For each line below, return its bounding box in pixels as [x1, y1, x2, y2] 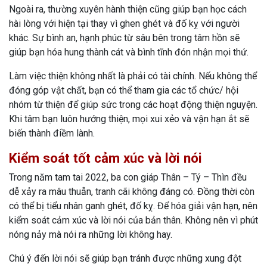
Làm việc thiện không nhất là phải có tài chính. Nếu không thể [9, 70, 257, 82]
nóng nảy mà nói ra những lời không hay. [9, 229, 172, 241]
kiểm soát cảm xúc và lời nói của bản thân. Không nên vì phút [9, 215, 258, 226]
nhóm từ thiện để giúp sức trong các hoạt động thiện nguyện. [9, 99, 257, 111]
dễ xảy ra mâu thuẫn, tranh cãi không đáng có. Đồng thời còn [9, 186, 254, 198]
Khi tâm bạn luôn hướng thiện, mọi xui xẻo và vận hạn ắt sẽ [9, 113, 249, 125]
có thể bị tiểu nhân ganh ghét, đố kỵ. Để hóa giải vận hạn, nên [9, 200, 257, 212]
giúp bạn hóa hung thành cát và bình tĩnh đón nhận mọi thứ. [9, 46, 249, 58]
